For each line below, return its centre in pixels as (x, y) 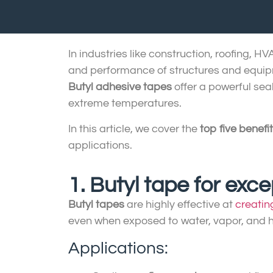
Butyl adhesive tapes (120, 87)
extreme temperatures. (125, 104)
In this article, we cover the (134, 129)
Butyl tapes (96, 205)
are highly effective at (180, 205)
